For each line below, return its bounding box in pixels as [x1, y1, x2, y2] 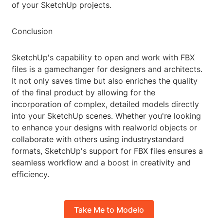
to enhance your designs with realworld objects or [12, 123, 197, 133]
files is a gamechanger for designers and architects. [12, 64, 202, 74]
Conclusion [12, 26, 53, 36]
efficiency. [12, 169, 49, 180]
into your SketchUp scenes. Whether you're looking [12, 111, 201, 121]
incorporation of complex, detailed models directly [12, 99, 199, 109]
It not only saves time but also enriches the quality [12, 76, 198, 86]
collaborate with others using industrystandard [12, 134, 184, 145]
